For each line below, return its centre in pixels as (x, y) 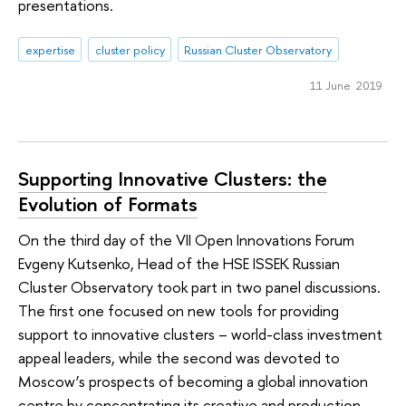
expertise (50, 49)
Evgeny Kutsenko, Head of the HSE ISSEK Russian (179, 264)
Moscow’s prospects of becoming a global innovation (193, 382)
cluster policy (130, 49)
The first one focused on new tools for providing (179, 311)
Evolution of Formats (108, 203)
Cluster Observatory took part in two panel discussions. (199, 287)
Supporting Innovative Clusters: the (173, 178)
